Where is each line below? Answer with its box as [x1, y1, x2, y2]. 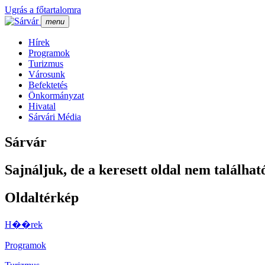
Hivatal [28, 101, 56, 111]
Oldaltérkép [5, 189, 79, 205]
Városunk [28, 69, 65, 79]
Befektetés [28, 80, 67, 90]
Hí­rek [28, 37, 50, 47]
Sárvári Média [28, 112, 81, 122]
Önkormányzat [28, 91, 84, 101]
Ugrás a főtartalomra [5, 5, 81, 15]
